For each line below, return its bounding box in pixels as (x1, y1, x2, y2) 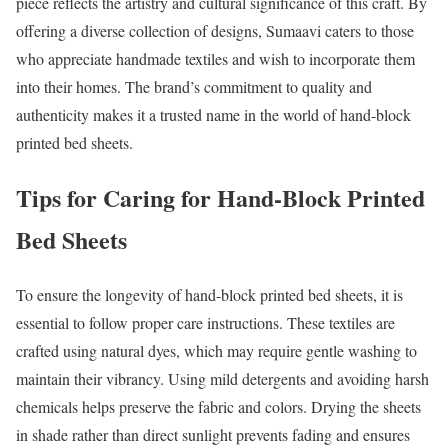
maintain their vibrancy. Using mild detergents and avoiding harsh (16, 367, 429, 389)
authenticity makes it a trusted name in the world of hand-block (16, 103, 411, 125)
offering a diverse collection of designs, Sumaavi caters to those (16, 19, 414, 41)
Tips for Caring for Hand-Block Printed (16, 179, 425, 215)
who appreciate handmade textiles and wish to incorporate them (16, 47, 415, 69)
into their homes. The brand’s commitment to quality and (16, 75, 372, 97)
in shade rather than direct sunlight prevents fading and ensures (16, 423, 410, 445)
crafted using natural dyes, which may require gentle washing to (16, 339, 417, 361)
